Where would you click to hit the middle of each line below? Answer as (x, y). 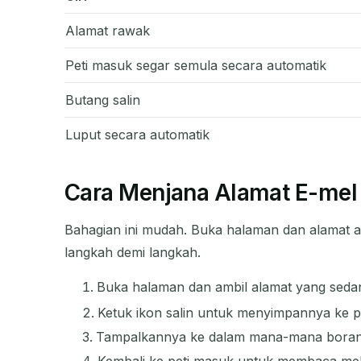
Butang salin (103, 100)
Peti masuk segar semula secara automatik (196, 65)
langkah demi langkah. (133, 252)
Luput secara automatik (137, 134)
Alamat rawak (108, 30)
